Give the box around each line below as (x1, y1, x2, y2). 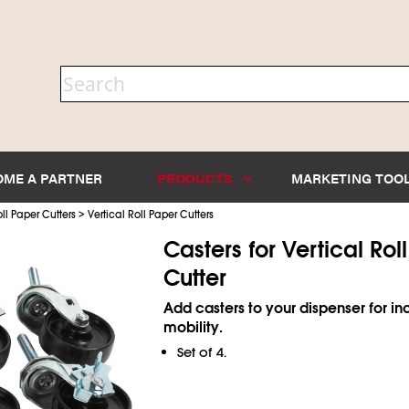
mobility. (163, 318, 223, 337)
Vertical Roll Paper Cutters (88, 208, 214, 221)
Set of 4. (177, 343, 226, 361)
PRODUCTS (157, 167, 236, 187)
